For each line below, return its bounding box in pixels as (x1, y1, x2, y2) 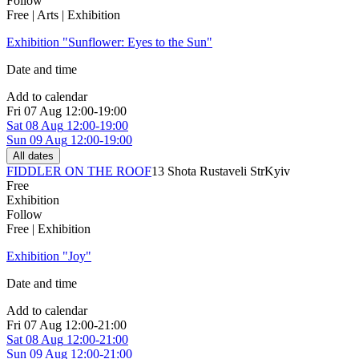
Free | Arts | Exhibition (6, 8, 120, 22)
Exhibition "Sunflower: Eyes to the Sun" (6, 35, 212, 50)
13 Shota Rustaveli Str (151, 164, 264, 179)
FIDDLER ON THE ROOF (6, 164, 151, 179)
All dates (13, 150, 54, 163)
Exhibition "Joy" (6, 249, 91, 264)
